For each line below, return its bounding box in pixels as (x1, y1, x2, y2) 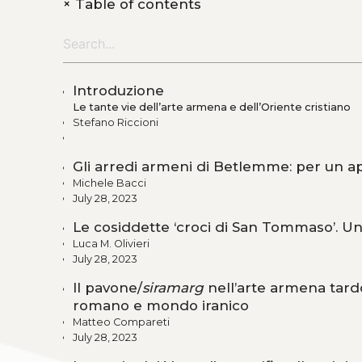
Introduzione (73, 82, 164, 99)
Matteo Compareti (73, 315, 170, 328)
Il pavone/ (73, 279, 142, 296)
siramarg (142, 279, 204, 296)
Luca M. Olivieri (73, 237, 149, 250)
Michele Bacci (73, 176, 146, 189)
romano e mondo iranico (73, 297, 249, 314)
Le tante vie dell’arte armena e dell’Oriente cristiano (73, 100, 351, 113)
